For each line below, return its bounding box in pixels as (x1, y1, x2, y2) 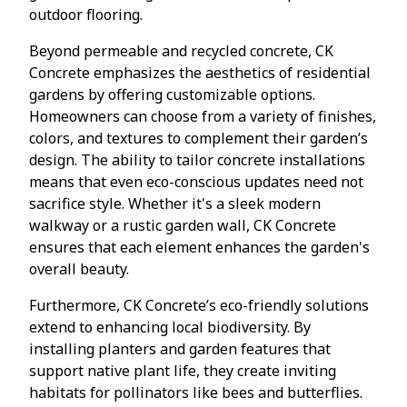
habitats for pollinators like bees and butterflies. (29, 382, 362, 402)
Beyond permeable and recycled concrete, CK (29, 40, 333, 61)
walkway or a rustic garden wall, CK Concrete (29, 214, 336, 235)
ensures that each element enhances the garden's (29, 236, 370, 257)
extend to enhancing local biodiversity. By (29, 316, 311, 337)
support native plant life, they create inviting (29, 360, 336, 381)
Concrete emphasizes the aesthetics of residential (29, 62, 371, 83)
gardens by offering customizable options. (29, 84, 315, 104)
